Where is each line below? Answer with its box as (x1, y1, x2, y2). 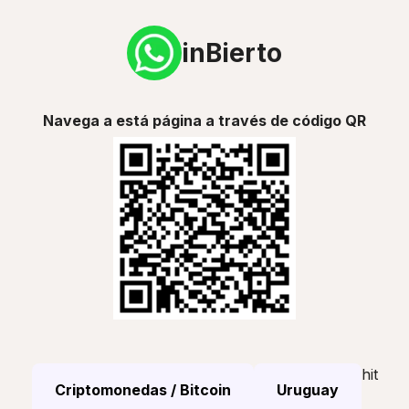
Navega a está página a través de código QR (43, 111, 366, 130)
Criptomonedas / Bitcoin (54, 381, 231, 399)
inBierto (182, 37, 282, 68)
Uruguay (276, 381, 339, 399)
